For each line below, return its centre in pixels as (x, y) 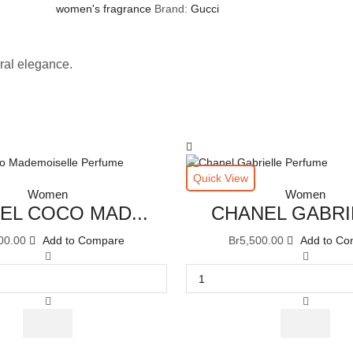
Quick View (221, 178)
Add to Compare (84, 241)
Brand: (173, 8)
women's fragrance (104, 8)
